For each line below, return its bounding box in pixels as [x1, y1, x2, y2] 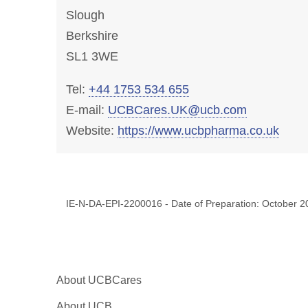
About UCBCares [56, 274, 142, 286]
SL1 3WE [65, 49, 118, 63]
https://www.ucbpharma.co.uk [117, 124, 279, 137]
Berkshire [65, 29, 118, 43]
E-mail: [65, 103, 108, 117]
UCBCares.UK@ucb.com [107, 103, 247, 117]
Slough [65, 8, 104, 22]
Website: [65, 124, 118, 137]
